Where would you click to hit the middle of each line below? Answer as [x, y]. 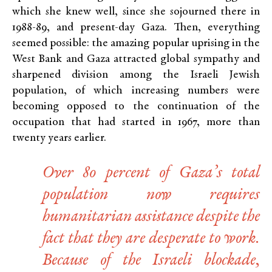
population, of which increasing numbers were [136, 91]
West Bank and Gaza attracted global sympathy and [136, 59]
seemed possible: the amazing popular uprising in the [136, 44]
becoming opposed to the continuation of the [136, 107]
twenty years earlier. [59, 138]
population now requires [151, 195]
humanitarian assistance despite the [151, 217]
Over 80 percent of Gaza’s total [151, 173]
